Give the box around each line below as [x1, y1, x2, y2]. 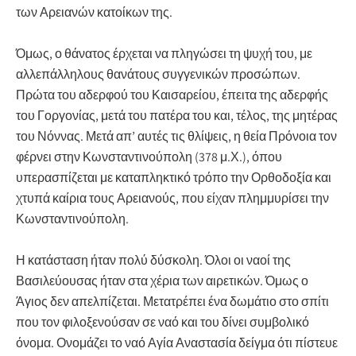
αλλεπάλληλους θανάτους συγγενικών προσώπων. [16, 65, 300, 83]
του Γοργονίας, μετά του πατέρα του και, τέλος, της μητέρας [16, 106, 338, 124]
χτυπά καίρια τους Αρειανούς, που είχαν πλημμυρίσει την [16, 189, 329, 207]
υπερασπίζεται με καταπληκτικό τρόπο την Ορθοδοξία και [16, 168, 331, 186]
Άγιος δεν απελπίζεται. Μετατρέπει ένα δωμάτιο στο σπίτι [16, 292, 329, 310]
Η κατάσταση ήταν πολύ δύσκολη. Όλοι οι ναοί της [16, 251, 291, 269]
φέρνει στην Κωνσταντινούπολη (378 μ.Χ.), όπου [16, 148, 282, 165]
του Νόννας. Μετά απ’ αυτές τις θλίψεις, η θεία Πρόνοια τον [16, 127, 337, 145]
